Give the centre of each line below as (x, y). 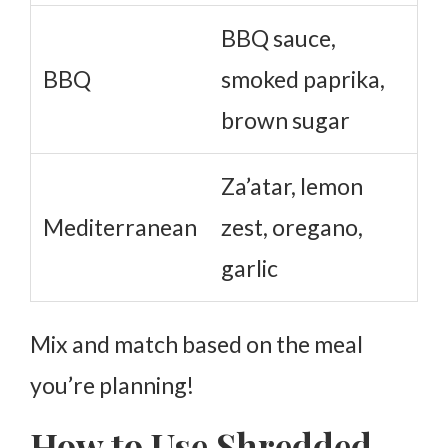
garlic (249, 267)
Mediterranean (120, 226)
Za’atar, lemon (292, 185)
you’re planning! (112, 384)
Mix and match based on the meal (196, 343)
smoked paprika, (303, 78)
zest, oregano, (292, 226)
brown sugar (285, 119)
